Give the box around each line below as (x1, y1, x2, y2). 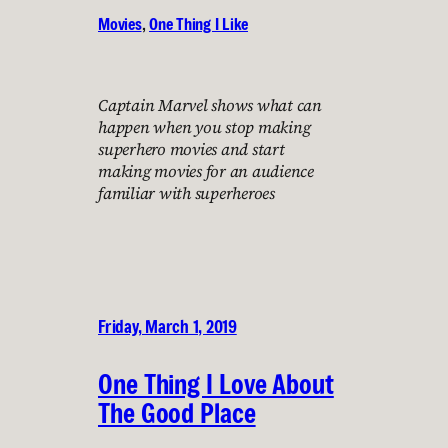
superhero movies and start (98, 137, 285, 160)
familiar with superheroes (98, 181, 275, 204)
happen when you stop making (98, 115, 311, 138)
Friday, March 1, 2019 (98, 315, 237, 339)
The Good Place (98, 395, 256, 430)
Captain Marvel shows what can (98, 93, 322, 116)
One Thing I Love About (98, 366, 334, 401)
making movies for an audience (98, 159, 314, 182)
